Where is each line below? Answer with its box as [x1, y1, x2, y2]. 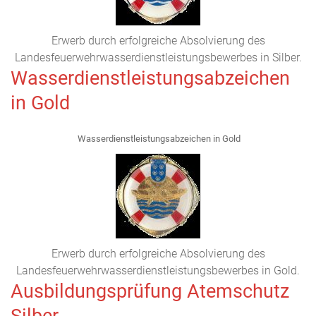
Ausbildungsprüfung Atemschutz [11, 280, 289, 303]
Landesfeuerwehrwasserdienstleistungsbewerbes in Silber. [14, 51, 302, 64]
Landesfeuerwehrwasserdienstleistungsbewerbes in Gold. [16, 264, 300, 277]
